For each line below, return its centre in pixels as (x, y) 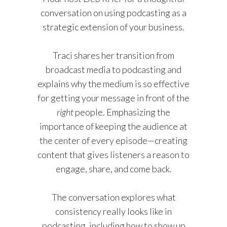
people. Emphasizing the (122, 112)
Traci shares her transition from (113, 55)
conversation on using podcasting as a (113, 12)
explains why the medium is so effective (113, 83)
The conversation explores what (113, 197)
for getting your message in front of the (113, 98)
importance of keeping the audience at (113, 126)
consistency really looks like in (113, 211)
